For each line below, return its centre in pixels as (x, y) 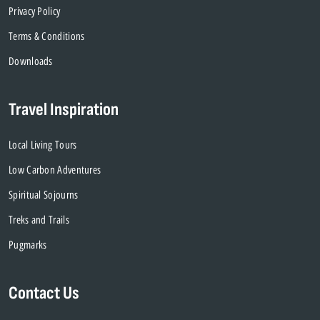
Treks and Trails (39, 220)
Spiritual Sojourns (44, 195)
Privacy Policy (35, 12)
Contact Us (44, 294)
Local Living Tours (43, 145)
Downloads (31, 62)
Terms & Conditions (47, 37)
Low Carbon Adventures (55, 170)
